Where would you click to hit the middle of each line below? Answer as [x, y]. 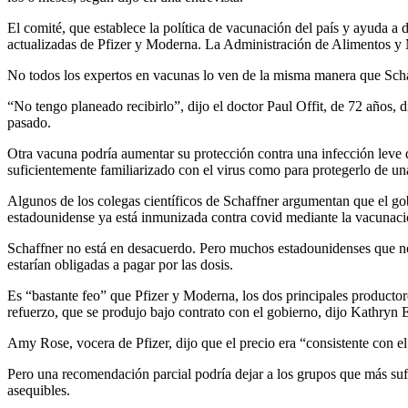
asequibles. [39, 391]
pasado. [29, 123]
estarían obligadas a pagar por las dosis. [120, 265]
